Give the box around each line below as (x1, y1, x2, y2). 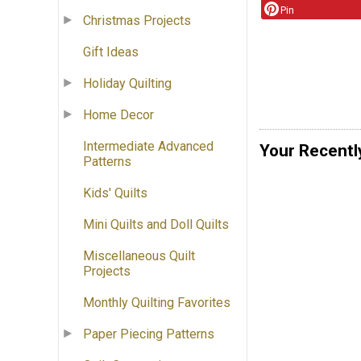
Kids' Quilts (83, 185, 147, 201)
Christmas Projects (83, 13, 191, 29)
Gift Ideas (83, 44, 139, 60)
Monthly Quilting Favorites (83, 295, 230, 311)
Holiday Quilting (83, 76, 172, 92)
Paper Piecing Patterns (83, 326, 214, 342)
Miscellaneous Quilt (83, 248, 195, 264)
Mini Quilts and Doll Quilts (83, 217, 229, 233)
